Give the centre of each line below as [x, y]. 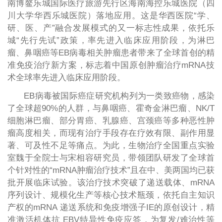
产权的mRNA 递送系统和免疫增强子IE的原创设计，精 [111, 207]
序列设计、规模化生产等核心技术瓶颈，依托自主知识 [111, 195]
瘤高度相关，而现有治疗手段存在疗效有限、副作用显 [111, 133]
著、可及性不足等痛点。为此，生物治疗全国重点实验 [111, 145]
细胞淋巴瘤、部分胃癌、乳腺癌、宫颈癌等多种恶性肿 [111, 120]
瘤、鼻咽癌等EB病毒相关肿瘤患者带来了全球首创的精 [111, 53]
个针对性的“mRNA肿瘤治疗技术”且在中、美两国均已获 [111, 170]
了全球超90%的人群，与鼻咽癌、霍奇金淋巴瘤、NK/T [111, 108]
